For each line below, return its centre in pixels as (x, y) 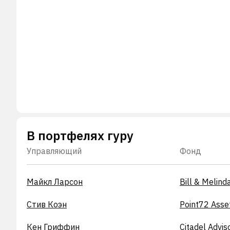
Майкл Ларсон (55, 181)
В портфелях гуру (80, 135)
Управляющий (54, 151)
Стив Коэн (47, 204)
